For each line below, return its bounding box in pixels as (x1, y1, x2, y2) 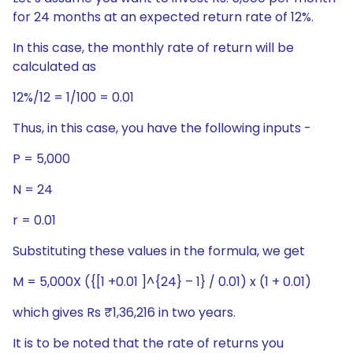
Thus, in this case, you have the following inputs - (13, 119, 311, 137)
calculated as (13, 58, 96, 76)
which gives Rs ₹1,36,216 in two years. (13, 303, 236, 321)
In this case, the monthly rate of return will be (13, 39, 294, 57)
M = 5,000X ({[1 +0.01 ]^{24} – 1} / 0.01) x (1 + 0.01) (13, 273, 311, 291)
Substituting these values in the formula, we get (13, 242, 305, 260)
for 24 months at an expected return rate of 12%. (13, 8, 314, 26)
